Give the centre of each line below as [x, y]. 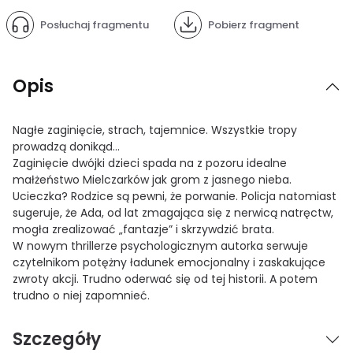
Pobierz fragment [254, 24]
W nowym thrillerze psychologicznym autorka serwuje [160, 245]
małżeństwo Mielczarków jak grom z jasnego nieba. [152, 179]
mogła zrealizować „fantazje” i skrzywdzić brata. [143, 229]
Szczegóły [57, 339]
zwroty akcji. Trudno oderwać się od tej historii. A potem [165, 279]
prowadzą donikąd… [66, 146]
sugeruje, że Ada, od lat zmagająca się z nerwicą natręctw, [173, 212]
